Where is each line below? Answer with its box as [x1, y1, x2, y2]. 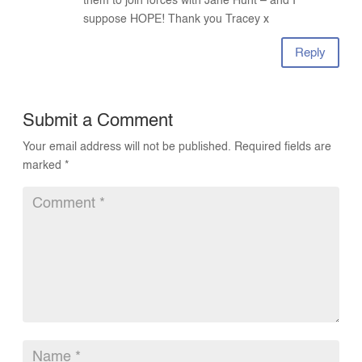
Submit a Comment [23, 112, 174, 131]
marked [23, 160, 65, 172]
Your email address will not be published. [23, 141, 232, 154]
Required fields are [234, 141, 332, 154]
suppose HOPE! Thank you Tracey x [83, 14, 270, 26]
